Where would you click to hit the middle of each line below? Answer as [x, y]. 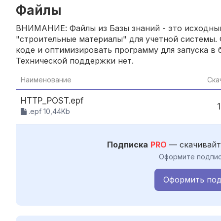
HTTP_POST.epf [52, 100]
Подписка [128, 144]
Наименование [46, 79]
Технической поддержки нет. [75, 60]
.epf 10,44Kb [48, 111]
